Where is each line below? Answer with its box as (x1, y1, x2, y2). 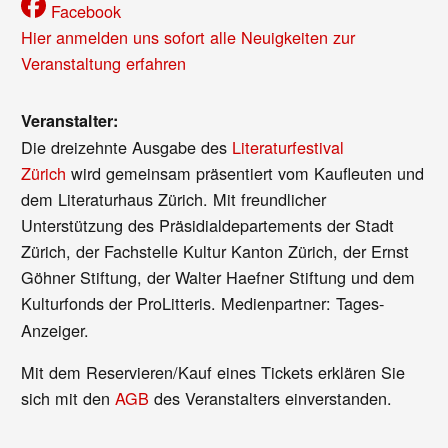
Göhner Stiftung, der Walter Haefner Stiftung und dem (21, 264, 416, 289)
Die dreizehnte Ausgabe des (21, 134, 233, 159)
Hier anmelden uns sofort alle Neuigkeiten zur (21, 25, 356, 50)
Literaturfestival (232, 134, 345, 159)
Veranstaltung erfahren (21, 51, 187, 76)
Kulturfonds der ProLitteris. (21, 290, 217, 315)
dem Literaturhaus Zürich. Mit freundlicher (21, 186, 327, 211)
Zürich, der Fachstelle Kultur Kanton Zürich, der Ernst (21, 238, 410, 263)
